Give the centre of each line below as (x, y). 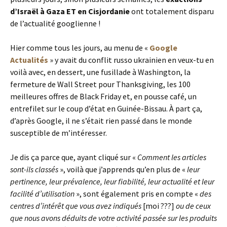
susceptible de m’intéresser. (59, 133)
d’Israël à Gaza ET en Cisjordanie (71, 11)
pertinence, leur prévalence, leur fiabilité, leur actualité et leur (112, 181)
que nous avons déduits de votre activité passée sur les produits (113, 218)
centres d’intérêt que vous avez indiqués (76, 205)
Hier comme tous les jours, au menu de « (80, 47)
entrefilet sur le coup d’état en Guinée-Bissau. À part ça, (107, 108)
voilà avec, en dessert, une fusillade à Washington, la (100, 72)
